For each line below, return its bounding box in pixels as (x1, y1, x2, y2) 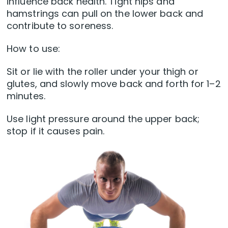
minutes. (7, 90, 45, 103)
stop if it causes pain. (7, 125, 105, 138)
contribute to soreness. (7, 19, 113, 33)
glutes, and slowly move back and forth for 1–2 (7, 77, 221, 91)
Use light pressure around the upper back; (7, 112, 200, 126)
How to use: (7, 42, 61, 55)
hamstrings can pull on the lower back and (7, 7, 204, 20)
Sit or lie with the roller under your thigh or (7, 65, 198, 78)
